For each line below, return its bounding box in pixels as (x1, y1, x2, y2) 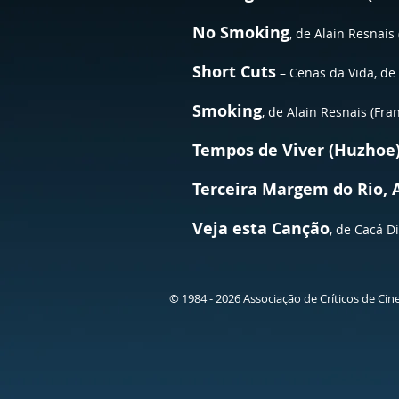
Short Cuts (192, 61, 276, 83)
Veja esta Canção (192, 217, 330, 240)
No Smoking (192, 21, 289, 44)
